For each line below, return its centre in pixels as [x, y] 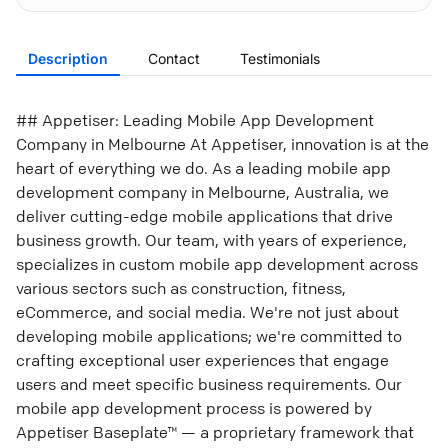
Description [68, 58]
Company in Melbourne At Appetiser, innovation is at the [222, 144]
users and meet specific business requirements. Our [209, 384]
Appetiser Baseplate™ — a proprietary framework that [215, 432]
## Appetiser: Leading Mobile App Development [195, 120]
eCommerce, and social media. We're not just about [207, 312]
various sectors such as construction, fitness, [181, 288]
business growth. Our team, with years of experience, [211, 240]
